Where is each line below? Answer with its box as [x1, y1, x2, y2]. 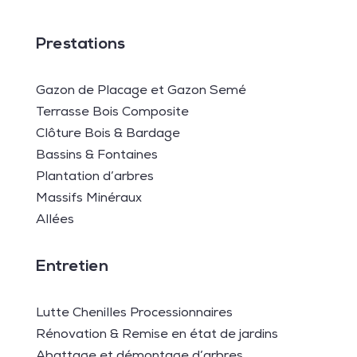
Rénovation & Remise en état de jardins [35, 329, 278, 343]
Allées [35, 214, 74, 228]
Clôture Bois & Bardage [35, 128, 180, 142]
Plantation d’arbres [35, 171, 154, 185]
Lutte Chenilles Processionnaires [35, 308, 233, 321]
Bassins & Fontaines [35, 150, 158, 163]
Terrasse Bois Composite [35, 107, 189, 120]
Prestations [35, 37, 125, 53]
